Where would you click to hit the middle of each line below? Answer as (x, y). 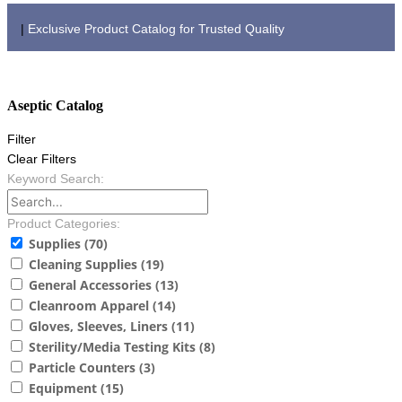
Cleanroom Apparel (91, 306)
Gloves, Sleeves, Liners (100, 327)
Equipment (65, 389)
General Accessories (92, 285)
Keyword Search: (56, 179)
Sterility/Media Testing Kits (114, 347)
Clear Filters (42, 160)
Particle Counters (84, 368)
